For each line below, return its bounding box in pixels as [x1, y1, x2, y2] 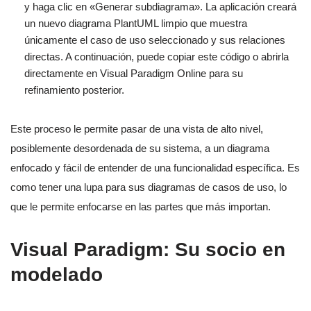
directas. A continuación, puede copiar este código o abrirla [24, 50, 289, 62]
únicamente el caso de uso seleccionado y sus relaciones [24, 33, 285, 46]
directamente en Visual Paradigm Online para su [24, 67, 243, 79]
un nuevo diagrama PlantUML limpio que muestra [24, 17, 247, 29]
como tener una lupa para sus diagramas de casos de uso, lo [10, 180, 287, 193]
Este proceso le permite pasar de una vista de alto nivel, [10, 122, 263, 135]
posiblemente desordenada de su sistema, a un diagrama [10, 142, 269, 154]
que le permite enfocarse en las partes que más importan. [10, 200, 271, 212]
